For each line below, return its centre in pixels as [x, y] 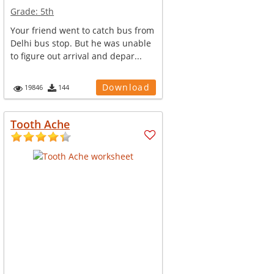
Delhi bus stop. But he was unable [81, 43]
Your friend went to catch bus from [83, 30]
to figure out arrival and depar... [76, 56]
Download [126, 87]
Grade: [26, 11]
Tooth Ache [40, 124]
